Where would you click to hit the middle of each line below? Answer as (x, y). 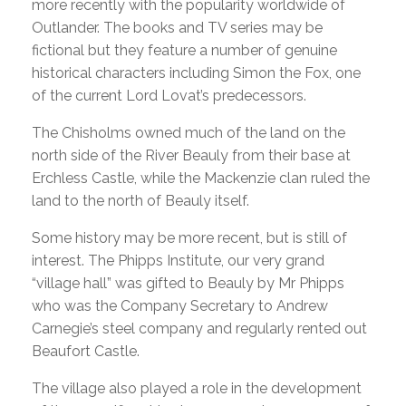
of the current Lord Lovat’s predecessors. (169, 96)
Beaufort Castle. (86, 351)
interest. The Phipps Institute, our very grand (178, 261)
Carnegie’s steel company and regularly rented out (199, 329)
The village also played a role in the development (197, 388)
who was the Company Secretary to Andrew (180, 306)
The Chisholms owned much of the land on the (188, 133)
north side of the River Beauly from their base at (191, 155)
